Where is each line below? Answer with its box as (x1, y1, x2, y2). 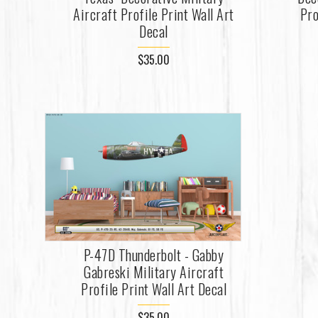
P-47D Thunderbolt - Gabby (83, 243, 224, 265)
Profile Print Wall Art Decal (81, 278, 227, 300)
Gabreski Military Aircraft (84, 261, 224, 283)
